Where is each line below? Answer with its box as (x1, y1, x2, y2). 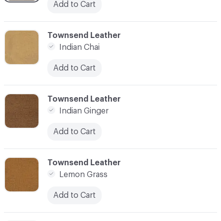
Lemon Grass (59, 170, 108, 179)
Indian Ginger (59, 107, 109, 115)
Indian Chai (59, 43, 100, 51)
